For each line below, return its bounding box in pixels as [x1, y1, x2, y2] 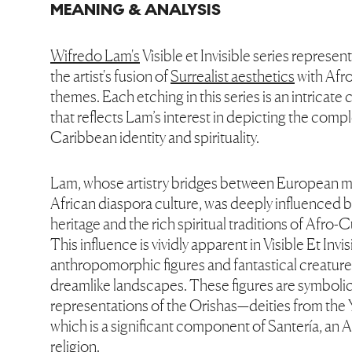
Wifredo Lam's [50, 46, 140, 65]
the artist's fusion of [50, 67, 170, 86]
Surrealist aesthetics [170, 67, 295, 86]
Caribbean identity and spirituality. [50, 128, 259, 147]
